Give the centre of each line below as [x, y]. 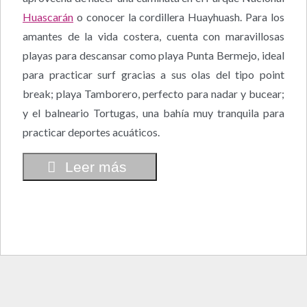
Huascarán [48, 16]
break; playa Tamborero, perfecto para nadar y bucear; [153, 93]
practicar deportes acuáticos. [91, 132]
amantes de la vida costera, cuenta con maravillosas [153, 36]
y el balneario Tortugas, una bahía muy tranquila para [153, 112]
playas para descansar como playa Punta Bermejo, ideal [153, 55]
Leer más [96, 167]
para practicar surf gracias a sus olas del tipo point [153, 74]
